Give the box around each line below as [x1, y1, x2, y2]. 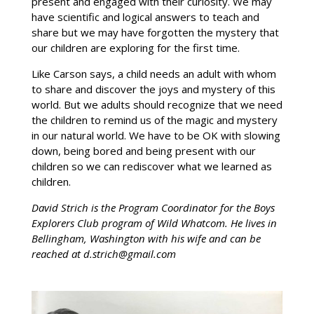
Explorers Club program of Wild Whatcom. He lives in [31, 216, 277, 231]
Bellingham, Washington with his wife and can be [31, 231, 261, 246]
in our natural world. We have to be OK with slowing [31, 128, 280, 143]
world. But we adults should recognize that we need [31, 97, 282, 112]
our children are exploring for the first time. [31, 41, 240, 55]
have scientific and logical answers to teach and [31, 10, 259, 25]
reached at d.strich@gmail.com [31, 247, 176, 261]
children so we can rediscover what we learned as [31, 159, 272, 174]
